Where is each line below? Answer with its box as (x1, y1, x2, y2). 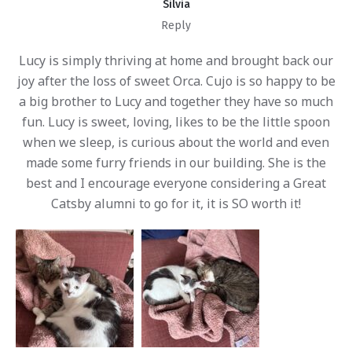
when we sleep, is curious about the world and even (23, 133, 329, 151)
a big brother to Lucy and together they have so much (19, 92, 333, 110)
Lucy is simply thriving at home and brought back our (19, 51, 333, 69)
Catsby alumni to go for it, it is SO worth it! (51, 194, 301, 212)
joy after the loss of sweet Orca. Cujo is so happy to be (16, 71, 335, 90)
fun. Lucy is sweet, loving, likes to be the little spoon (22, 112, 330, 130)
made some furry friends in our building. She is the (26, 153, 326, 171)
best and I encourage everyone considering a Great (26, 174, 326, 192)
